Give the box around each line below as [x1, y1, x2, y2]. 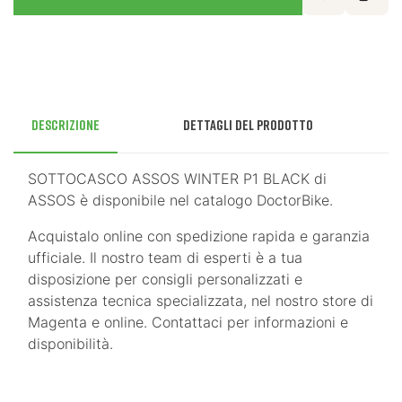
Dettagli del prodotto [183, 116, 314, 135]
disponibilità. [28, 335, 113, 354]
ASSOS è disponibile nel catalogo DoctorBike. [28, 191, 333, 210]
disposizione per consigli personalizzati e [28, 270, 302, 289]
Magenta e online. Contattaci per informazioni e [28, 313, 348, 332]
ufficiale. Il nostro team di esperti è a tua [28, 249, 302, 267]
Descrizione [31, 116, 100, 135]
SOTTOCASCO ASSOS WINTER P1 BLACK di [28, 170, 327, 188]
